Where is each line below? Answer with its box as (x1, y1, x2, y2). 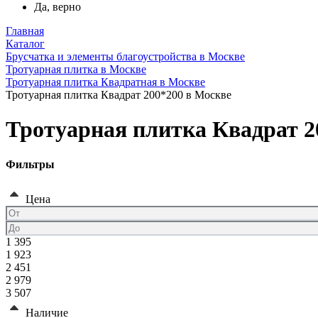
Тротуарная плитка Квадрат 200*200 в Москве (6, 89, 231, 101)
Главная (6, 25, 44, 37)
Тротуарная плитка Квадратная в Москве (6, 76, 205, 88)
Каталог (6, 38, 45, 50)
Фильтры (6, 158, 55, 170)
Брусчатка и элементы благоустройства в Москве (6, 50, 245, 62)
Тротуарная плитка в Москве (6, 63, 146, 75)
